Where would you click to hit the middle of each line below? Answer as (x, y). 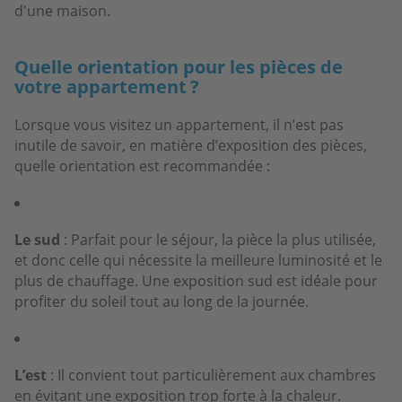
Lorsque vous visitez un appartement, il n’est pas (179, 124)
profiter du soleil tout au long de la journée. (162, 301)
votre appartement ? (107, 86)
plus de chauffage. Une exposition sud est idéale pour (196, 280)
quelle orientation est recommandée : (142, 166)
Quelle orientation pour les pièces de (179, 66)
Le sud (37, 239)
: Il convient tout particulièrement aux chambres (211, 375)
